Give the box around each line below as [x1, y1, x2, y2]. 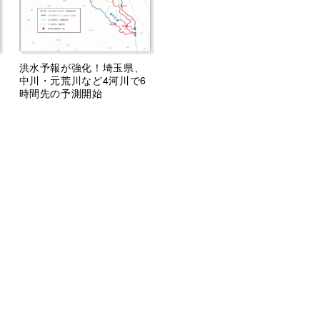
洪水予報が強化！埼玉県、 [19, 60, 145, 75]
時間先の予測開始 [19, 86, 103, 101]
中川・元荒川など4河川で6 [19, 73, 146, 88]
